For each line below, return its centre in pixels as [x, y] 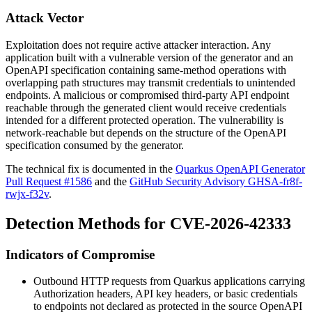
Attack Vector [45, 18]
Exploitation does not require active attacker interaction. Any [138, 45]
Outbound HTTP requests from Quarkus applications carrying [169, 281]
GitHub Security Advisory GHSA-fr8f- [216, 181]
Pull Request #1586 [49, 181]
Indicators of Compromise [80, 254]
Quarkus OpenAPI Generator [240, 169]
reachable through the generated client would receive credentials [146, 107]
